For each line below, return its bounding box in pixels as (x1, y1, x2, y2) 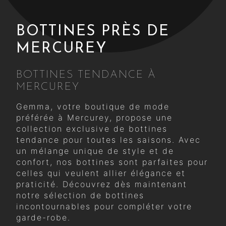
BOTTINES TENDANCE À (16, 69, 156, 80)
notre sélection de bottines (16, 190, 144, 200)
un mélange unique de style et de (16, 145, 174, 156)
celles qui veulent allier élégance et (16, 167, 186, 178)
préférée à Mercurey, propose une (16, 112, 173, 123)
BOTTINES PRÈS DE (16, 24, 169, 39)
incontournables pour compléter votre (16, 201, 192, 211)
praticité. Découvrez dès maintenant (16, 179, 187, 189)
